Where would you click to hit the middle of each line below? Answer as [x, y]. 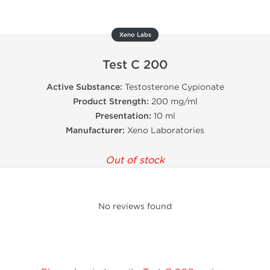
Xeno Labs [135, 35]
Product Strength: [111, 102]
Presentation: [123, 116]
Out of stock [135, 160]
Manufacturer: [95, 130]
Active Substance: [84, 87]
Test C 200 [135, 65]
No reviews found [135, 206]
